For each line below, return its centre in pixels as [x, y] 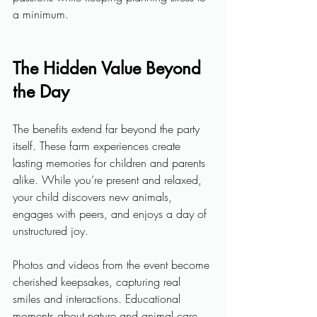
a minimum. [41, 14]
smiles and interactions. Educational [98, 299]
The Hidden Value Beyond [109, 68]
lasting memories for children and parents [111, 163]
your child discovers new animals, [94, 197]
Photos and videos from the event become [113, 265]
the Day [41, 92]
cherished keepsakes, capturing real [98, 282]
